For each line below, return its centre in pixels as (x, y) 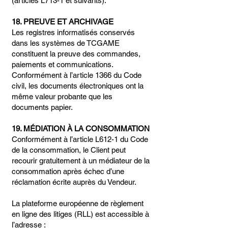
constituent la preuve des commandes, (76, 54)
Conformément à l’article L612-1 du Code (80, 139)
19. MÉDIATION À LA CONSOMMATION (81, 129)
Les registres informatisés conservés (73, 32)
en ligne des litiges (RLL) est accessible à (80, 214)
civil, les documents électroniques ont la (78, 86)
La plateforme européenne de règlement (78, 203)
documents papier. (42, 107)
